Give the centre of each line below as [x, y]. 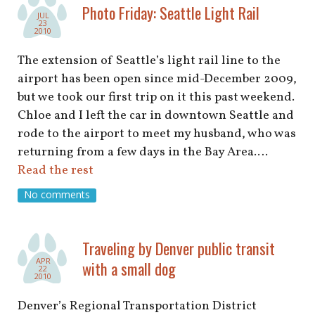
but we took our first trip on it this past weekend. [156, 97]
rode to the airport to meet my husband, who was [157, 134]
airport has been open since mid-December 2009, [157, 79]
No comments [57, 195]
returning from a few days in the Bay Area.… [143, 152]
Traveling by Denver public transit [179, 248]
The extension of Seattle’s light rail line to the [149, 60]
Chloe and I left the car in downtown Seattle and [156, 115]
